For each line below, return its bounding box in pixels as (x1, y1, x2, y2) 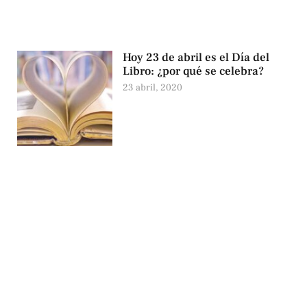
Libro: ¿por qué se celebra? (123, 64, 265, 79)
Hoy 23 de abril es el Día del (123, 50, 270, 66)
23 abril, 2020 (123, 82, 183, 95)
